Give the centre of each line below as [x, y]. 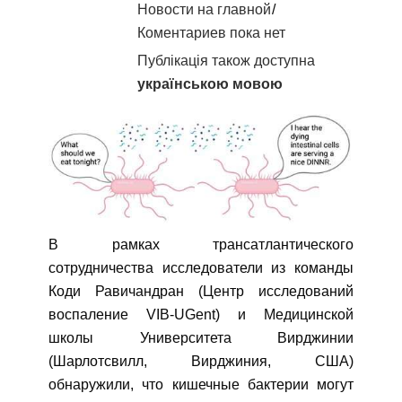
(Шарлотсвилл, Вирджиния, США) [201, 362]
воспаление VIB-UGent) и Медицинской [201, 315]
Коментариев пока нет [211, 32]
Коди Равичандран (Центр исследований [201, 292]
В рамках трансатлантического [201, 245]
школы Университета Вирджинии [201, 338]
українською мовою [210, 83]
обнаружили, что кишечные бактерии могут [201, 385]
